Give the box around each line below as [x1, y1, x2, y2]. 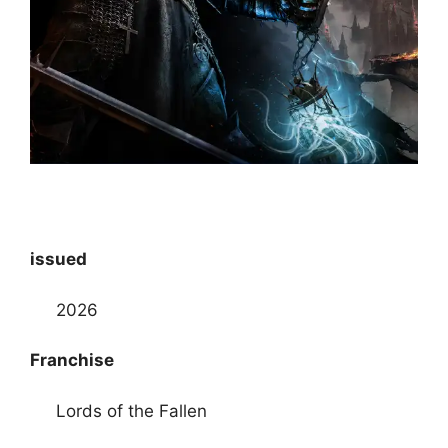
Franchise [30, 350, 114, 371]
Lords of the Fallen [55, 400, 207, 421]
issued [30, 249, 87, 270]
